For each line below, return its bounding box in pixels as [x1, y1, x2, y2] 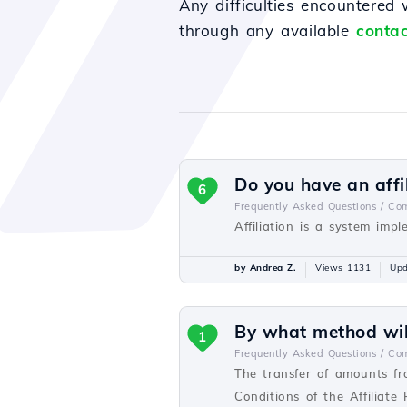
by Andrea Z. [234, 262, 296, 273]
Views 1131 [315, 262, 371, 273]
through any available [179, 21, 357, 40]
